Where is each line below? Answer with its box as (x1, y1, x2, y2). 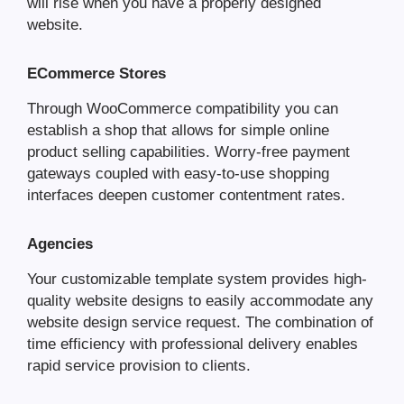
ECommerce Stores (27, 65, 166, 83)
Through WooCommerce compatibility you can (27, 100, 338, 118)
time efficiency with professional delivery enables (27, 335, 358, 353)
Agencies (27, 235, 93, 253)
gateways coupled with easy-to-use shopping (27, 165, 329, 183)
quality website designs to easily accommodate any (27, 292, 373, 310)
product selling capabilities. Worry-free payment (27, 143, 350, 161)
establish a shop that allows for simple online (27, 122, 329, 140)
